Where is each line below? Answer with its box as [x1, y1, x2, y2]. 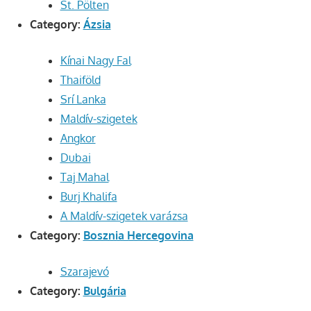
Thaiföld [60, 73, 101, 87]
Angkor [60, 131, 96, 146]
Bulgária [83, 284, 126, 299]
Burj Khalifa [60, 190, 117, 204]
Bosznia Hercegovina [83, 228, 194, 243]
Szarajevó [60, 264, 109, 279]
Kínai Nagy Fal [60, 53, 131, 68]
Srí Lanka [60, 92, 106, 107]
